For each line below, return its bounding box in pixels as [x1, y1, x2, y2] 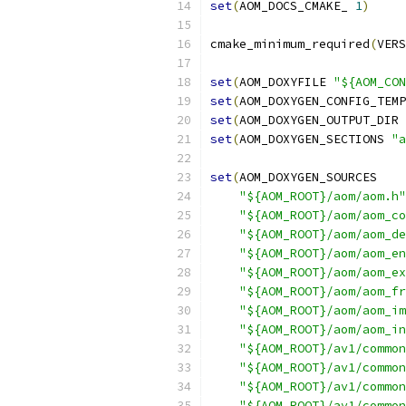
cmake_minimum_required [210, 36, 370, 52]
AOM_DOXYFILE [239, 74, 333, 90]
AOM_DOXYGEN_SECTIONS [239, 131, 391, 147]
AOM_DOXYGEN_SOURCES [239, 169, 377, 185]
